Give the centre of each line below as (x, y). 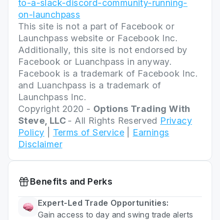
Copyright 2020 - (56, 109)
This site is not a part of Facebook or (96, 27)
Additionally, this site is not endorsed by (103, 50)
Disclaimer (41, 144)
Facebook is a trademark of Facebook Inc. (108, 74)
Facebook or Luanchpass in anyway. (95, 62)
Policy (31, 133)
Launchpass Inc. (52, 97)
